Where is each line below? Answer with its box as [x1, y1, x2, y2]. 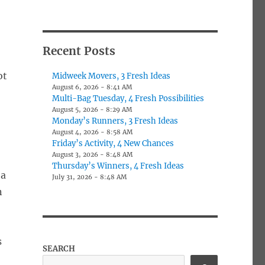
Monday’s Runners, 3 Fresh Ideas [52, 115, 179, 126]
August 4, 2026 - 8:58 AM [52, 128, 133, 136]
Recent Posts [42, 43, 115, 58]
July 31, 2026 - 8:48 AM [52, 173, 127, 181]
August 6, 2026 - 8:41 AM [52, 83, 132, 91]
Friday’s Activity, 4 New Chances [52, 138, 174, 148]
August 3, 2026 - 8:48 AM [52, 150, 133, 159]
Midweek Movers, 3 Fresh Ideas [52, 70, 171, 81]
